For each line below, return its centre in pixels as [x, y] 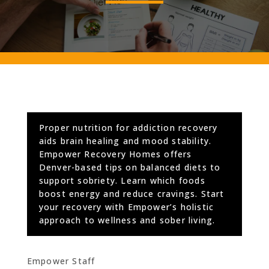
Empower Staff [61, 261]
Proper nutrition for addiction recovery [128, 128]
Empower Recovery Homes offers [115, 154]
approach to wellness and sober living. [127, 220]
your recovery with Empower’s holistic [126, 207]
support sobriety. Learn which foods [122, 181]
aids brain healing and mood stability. [125, 141]
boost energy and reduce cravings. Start [131, 194]
